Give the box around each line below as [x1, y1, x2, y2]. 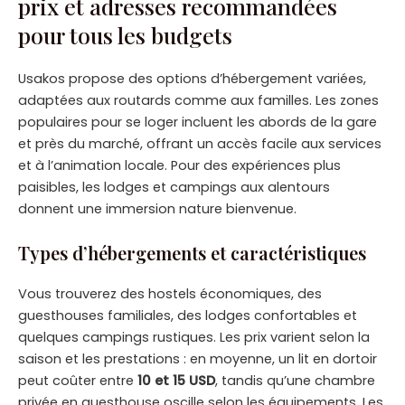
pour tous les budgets [18, 20, 232, 51]
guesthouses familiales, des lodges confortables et [18, 306, 357, 325]
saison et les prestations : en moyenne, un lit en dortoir [18, 349, 377, 368]
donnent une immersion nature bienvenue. [18, 200, 297, 219]
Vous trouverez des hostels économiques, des [18, 284, 322, 303]
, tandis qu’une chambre [215, 371, 375, 390]
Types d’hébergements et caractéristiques [18, 240, 366, 265]
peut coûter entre [18, 371, 137, 390]
